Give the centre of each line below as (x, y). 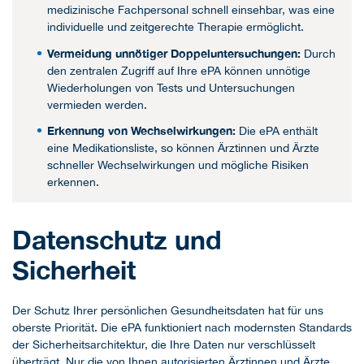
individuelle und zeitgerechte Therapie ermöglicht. (175, 27)
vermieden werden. (97, 104)
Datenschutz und (117, 240)
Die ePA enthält (277, 131)
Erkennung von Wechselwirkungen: (141, 131)
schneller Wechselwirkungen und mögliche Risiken (178, 165)
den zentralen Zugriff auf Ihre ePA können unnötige (179, 70)
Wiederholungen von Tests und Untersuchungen (171, 87)
